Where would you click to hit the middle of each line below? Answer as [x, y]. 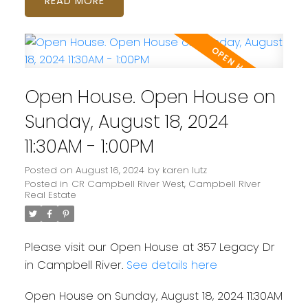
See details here [172, 265]
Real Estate [50, 195]
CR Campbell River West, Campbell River [166, 184]
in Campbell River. [75, 265]
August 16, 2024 [110, 170]
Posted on [50, 170]
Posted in [46, 184]
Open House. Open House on [150, 96]
